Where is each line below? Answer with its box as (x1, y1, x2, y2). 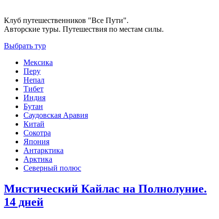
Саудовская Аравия (23, 111, 88, 120)
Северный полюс (23, 164, 81, 173)
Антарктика (23, 146, 64, 155)
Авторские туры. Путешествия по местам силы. (4, 25, 164, 34)
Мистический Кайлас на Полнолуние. (4, 182, 207, 196)
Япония (23, 137, 49, 146)
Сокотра (23, 129, 51, 137)
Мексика (23, 58, 53, 67)
